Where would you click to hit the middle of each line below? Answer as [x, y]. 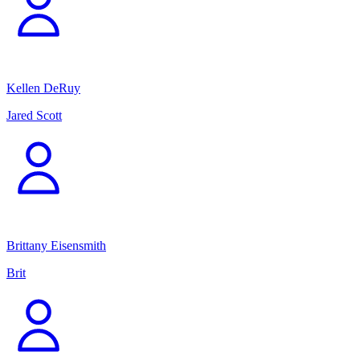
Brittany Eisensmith [56, 246]
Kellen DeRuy [43, 88]
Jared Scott [34, 116]
